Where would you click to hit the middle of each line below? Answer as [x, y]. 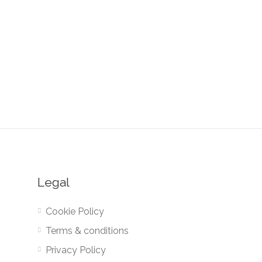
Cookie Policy [75, 211]
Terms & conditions [87, 231]
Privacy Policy [75, 250]
